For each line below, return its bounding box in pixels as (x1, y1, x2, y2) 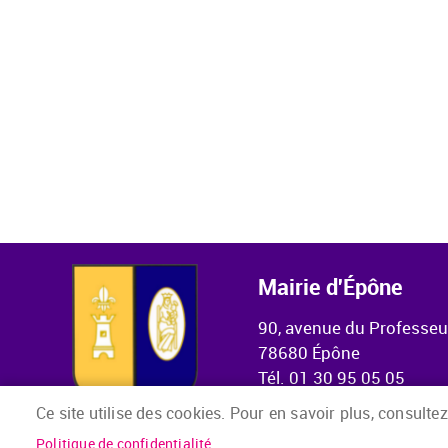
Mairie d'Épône (258, 271, 403, 302)
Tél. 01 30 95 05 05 (258, 366, 405, 389)
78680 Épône (258, 341, 364, 364)
